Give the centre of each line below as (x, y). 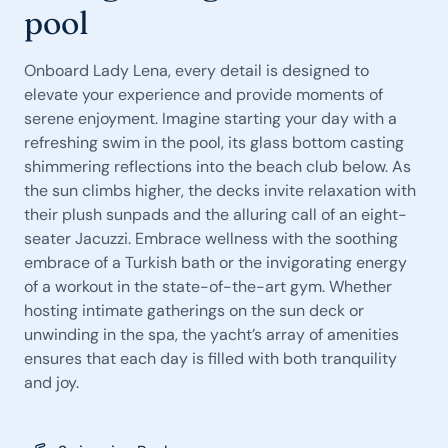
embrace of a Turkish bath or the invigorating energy (215, 262)
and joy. (51, 382)
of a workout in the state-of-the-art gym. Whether (208, 286)
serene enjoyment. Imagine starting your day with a (210, 118)
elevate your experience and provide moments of (203, 94)
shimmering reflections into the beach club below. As (217, 166)
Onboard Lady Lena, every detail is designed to (196, 70)
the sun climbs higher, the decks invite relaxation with (220, 190)
